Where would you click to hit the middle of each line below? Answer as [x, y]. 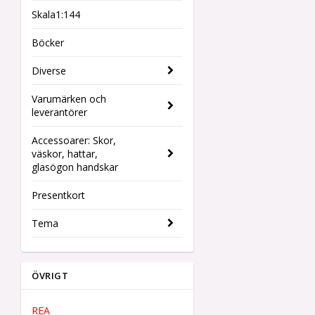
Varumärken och [69, 99]
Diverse [49, 71]
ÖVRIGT [50, 276]
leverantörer [59, 112]
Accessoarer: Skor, [74, 140]
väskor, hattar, [65, 154]
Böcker [48, 43]
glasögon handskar [75, 167]
